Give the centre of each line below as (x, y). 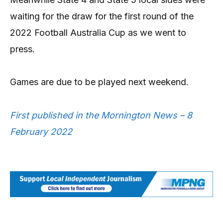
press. (22, 49)
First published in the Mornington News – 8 (101, 115)
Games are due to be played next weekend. (99, 82)
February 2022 (41, 131)
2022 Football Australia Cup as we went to (98, 32)
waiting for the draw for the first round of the (102, 16)
